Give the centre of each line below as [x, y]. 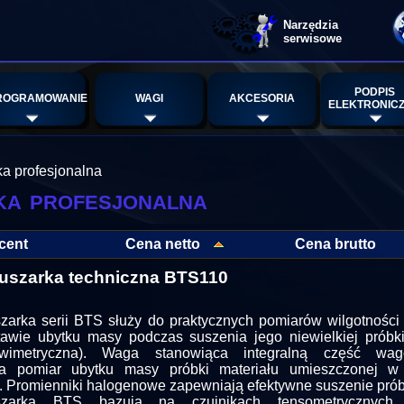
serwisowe [312, 38]
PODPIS [374, 92]
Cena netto [163, 244]
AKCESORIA [262, 98]
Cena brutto [335, 244]
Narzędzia [311, 25]
